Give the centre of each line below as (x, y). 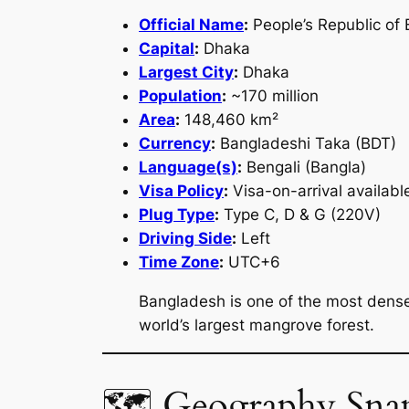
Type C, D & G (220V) (300, 215)
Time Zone (179, 262)
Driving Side (185, 239)
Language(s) (188, 168)
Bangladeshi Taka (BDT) (306, 144)
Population (180, 96)
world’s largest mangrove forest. (257, 325)
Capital (167, 49)
